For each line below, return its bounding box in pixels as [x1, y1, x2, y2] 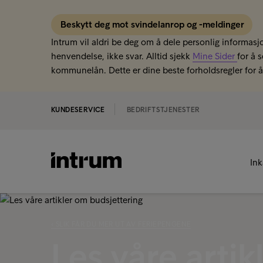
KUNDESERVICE [51, 106, 105, 114]
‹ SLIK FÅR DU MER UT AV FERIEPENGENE [51, 220, 191, 228]
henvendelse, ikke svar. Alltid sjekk [51, 50, 193, 62]
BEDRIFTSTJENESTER [126, 106, 200, 114]
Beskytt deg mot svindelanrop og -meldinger [60, 19, 247, 30]
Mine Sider [193, 50, 237, 62]
